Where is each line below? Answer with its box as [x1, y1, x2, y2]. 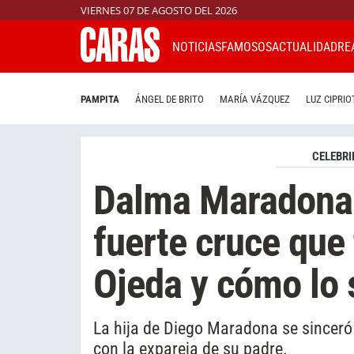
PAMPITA [81, 93, 119, 106]
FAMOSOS [221, 39, 272, 55]
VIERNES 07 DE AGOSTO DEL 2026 [81, 3, 237, 17]
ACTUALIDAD [272, 39, 337, 55]
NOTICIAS [172, 39, 221, 55]
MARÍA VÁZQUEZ [220, 93, 290, 106]
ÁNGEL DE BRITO [135, 93, 204, 106]
